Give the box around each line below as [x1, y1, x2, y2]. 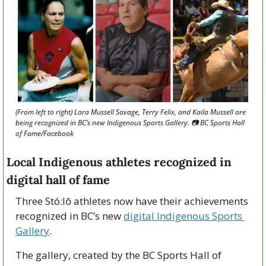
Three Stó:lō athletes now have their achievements [15, 194, 248, 208]
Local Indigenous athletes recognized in [7, 154, 232, 169]
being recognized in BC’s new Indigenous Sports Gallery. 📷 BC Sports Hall [15, 117, 245, 128]
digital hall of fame [7, 172, 110, 187]
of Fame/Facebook [15, 128, 75, 138]
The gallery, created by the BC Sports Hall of [15, 248, 221, 262]
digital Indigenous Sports [123, 208, 242, 223]
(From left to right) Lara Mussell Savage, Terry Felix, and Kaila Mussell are [15, 106, 246, 117]
